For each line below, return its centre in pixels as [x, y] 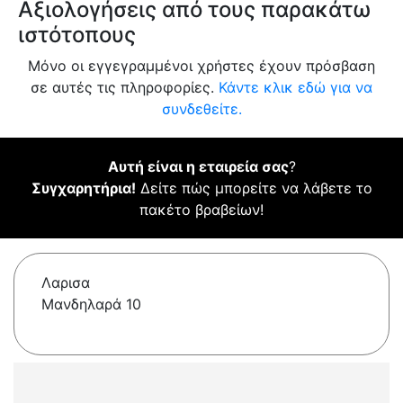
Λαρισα [66, 283]
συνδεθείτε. [201, 109]
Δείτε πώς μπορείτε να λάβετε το [254, 188]
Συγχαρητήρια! [83, 188]
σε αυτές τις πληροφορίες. [125, 88]
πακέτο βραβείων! [201, 210]
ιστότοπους [77, 35]
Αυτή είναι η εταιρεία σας [198, 167]
